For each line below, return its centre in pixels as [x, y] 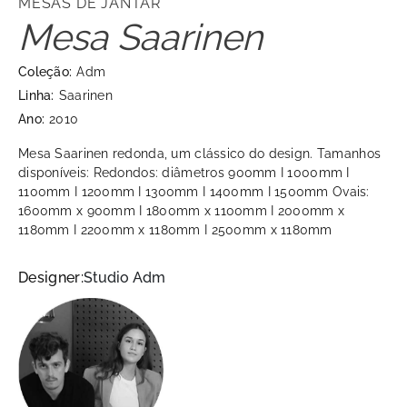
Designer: [51, 278]
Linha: [36, 96]
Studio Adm [124, 278]
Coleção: [45, 72]
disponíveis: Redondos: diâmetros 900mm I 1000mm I [184, 173]
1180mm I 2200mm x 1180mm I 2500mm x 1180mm [175, 230]
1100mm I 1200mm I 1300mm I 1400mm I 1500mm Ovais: [194, 192]
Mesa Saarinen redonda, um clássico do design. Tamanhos [200, 154]
